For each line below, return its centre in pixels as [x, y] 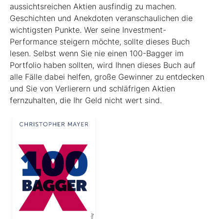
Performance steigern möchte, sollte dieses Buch [100, 41]
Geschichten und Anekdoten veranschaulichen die [101, 18]
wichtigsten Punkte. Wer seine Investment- [88, 30]
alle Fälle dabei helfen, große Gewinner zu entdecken [107, 77]
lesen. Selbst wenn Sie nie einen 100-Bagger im [97, 53]
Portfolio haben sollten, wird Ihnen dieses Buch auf [103, 65]
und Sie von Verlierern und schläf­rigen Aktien [92, 88]
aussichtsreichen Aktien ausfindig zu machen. [93, 6]
